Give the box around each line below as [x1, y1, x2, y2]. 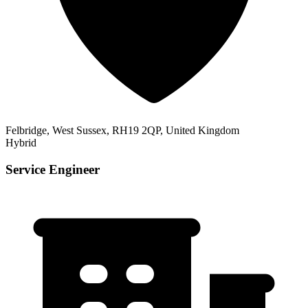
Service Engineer [5, 162, 100, 177]
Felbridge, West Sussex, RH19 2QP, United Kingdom [5, 124, 239, 137]
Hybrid [5, 137, 36, 149]
